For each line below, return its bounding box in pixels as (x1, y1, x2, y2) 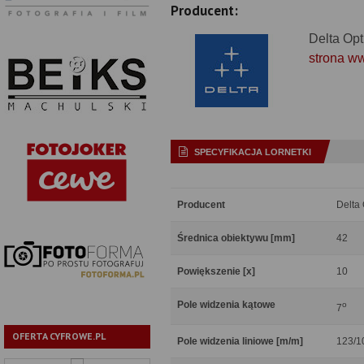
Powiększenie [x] (177, 266, 255, 277)
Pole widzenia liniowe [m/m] (177, 336, 303, 347)
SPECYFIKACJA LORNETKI (194, 147, 311, 157)
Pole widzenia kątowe (177, 299, 275, 310)
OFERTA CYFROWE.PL (12, 330, 106, 343)
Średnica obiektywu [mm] (177, 232, 295, 244)
